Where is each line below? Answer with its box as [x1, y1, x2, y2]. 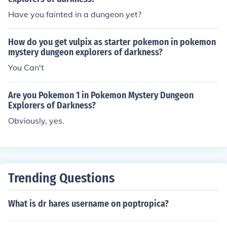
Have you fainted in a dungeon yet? [8, 9, 141, 19]
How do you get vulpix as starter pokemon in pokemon [8, 36, 216, 48]
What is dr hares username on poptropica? [8, 198, 169, 209]
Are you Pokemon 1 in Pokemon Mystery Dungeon [8, 90, 194, 101]
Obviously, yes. [8, 116, 64, 126]
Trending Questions [8, 170, 115, 186]
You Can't [8, 62, 44, 72]
